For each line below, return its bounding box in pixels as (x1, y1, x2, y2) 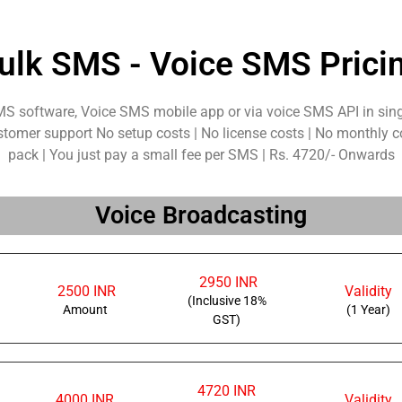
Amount (62, 301, 108, 317)
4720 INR (197, 382, 257, 400)
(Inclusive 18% (187, 293, 267, 308)
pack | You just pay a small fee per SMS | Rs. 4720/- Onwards (7, 146, 395, 164)
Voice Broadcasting (95, 201, 307, 231)
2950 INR (196, 274, 258, 292)
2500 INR (54, 283, 117, 301)
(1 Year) (345, 301, 390, 317)
